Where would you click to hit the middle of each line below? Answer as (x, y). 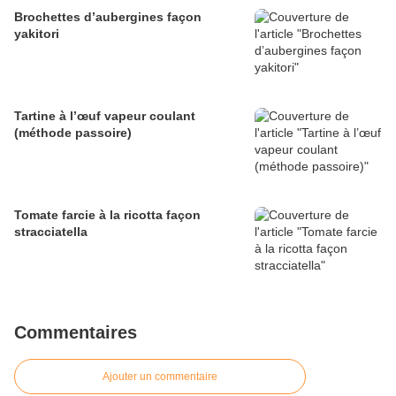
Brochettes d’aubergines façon (108, 16)
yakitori (37, 33)
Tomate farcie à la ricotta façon (107, 214)
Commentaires (76, 332)
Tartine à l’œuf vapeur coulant (105, 115)
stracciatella (51, 231)
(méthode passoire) (73, 132)
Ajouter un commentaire (160, 376)
